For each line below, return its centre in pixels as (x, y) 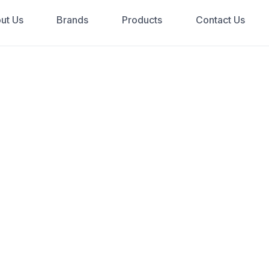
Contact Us (220, 20)
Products (142, 20)
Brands (73, 20)
